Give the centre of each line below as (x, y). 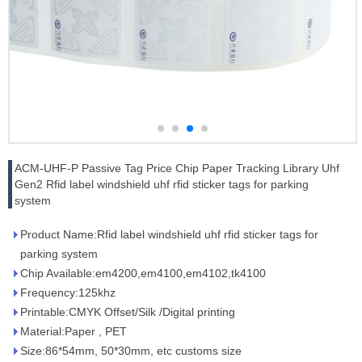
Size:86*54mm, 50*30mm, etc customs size (131, 351)
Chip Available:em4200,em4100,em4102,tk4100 (143, 273)
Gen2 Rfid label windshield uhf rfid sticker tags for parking (162, 184)
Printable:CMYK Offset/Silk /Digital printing (128, 312)
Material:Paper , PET (74, 331)
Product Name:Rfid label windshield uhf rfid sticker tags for (169, 234)
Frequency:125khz (68, 293)
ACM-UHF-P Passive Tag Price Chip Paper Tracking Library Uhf (177, 168)
